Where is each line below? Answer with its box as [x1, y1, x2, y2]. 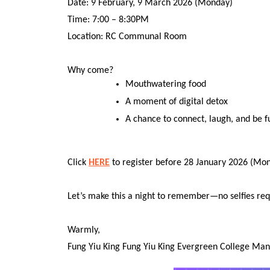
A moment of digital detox [125, 96, 230, 107]
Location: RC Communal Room [67, 32, 187, 42]
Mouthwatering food [125, 80, 206, 90]
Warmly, [67, 225, 100, 235]
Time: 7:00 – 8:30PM [67, 15, 149, 25]
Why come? [67, 66, 113, 76]
